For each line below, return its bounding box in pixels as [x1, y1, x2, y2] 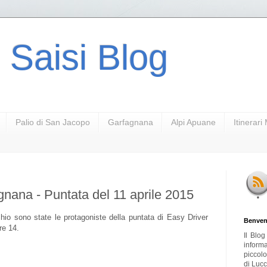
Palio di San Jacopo [15, 117, 90, 128]
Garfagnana [108, 117, 153, 128]
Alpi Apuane [171, 117, 216, 128]
